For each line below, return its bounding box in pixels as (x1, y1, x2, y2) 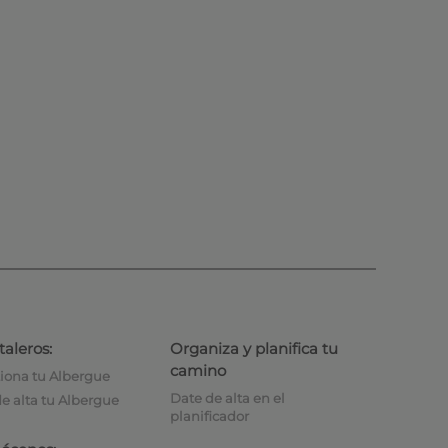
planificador (169, 408, 249, 424)
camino (169, 360, 226, 380)
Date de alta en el (169, 390, 285, 406)
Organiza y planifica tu (169, 338, 338, 358)
